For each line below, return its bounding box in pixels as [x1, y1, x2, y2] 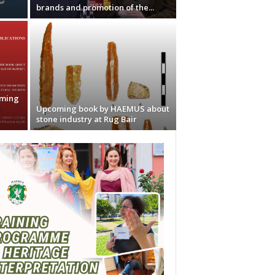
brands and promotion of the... [36, 2, 154, 13]
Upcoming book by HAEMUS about [36, 103, 169, 114]
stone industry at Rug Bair [36, 114, 137, 125]
